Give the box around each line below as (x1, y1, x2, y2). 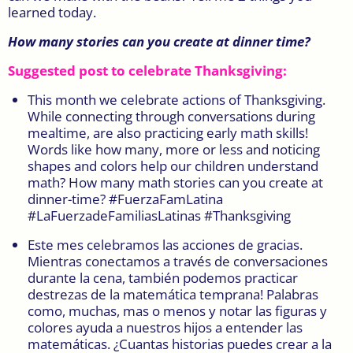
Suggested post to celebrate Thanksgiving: (8, 61, 287, 80)
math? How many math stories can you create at (28, 173, 323, 192)
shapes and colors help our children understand (28, 157, 318, 176)
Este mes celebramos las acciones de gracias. (28, 236, 303, 255)
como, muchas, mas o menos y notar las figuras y (28, 302, 327, 321)
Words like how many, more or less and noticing (28, 140, 320, 159)
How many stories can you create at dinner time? (8, 32, 310, 51)
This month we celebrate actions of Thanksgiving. (28, 91, 325, 110)
